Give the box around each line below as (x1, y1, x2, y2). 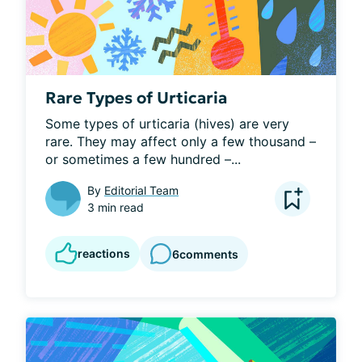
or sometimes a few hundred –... (45, 151, 241, 168)
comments (179, 246, 238, 261)
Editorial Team (104, 183, 179, 198)
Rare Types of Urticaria (45, 87, 227, 109)
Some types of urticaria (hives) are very (45, 116, 289, 133)
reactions (78, 246, 130, 261)
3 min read (87, 200, 144, 215)
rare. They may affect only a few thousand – (45, 133, 316, 150)
